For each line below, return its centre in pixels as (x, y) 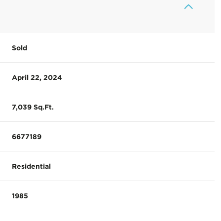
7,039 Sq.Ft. (33, 107)
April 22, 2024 (37, 77)
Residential (32, 166)
